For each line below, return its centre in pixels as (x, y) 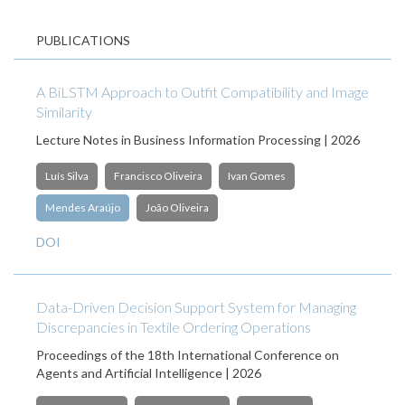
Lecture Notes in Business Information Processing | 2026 (198, 140)
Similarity (64, 112)
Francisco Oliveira (158, 176)
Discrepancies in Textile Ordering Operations (174, 327)
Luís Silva (67, 176)
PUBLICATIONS (83, 40)
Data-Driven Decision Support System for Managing (196, 307)
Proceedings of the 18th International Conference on (188, 355)
